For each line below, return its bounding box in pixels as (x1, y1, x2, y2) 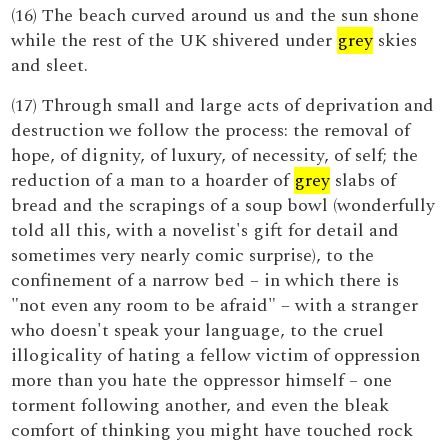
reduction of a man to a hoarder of (11, 167, 295, 194)
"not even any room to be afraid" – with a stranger (11, 292, 419, 319)
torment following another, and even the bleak (11, 392, 390, 419)
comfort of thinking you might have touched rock (11, 417, 414, 444)
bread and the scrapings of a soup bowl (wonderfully (11, 192, 436, 219)
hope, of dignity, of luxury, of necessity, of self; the (11, 142, 419, 169)
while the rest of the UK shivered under (11, 27, 338, 54)
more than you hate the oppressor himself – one (11, 367, 393, 394)
